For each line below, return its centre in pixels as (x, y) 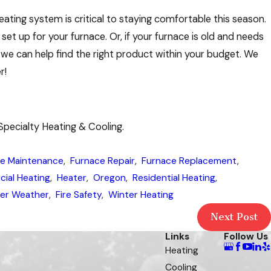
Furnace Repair (102, 161)
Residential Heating (174, 178)
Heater (71, 178)
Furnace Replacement (189, 161)
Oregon (109, 178)
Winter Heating (141, 194)
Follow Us (246, 236)
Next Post (234, 217)
